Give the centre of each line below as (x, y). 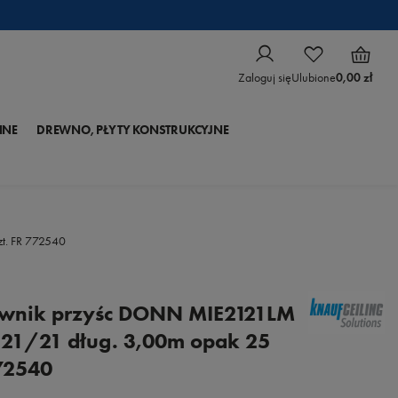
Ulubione (314, 78)
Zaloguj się (265, 78)
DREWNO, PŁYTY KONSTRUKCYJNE (133, 130)
